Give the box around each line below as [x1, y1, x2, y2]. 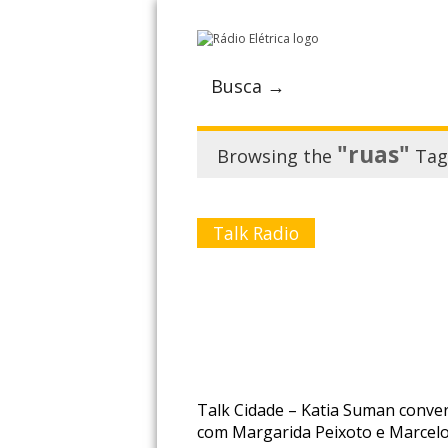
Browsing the [217, 144, 337, 168]
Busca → [211, 74, 285, 98]
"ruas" [337, 139, 410, 170]
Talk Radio [213, 221, 299, 245]
